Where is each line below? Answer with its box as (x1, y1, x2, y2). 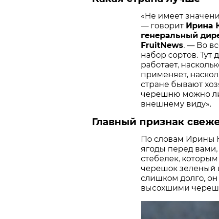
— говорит (141, 21, 186, 30)
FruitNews (141, 40, 183, 50)
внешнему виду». (141, 99, 211, 109)
